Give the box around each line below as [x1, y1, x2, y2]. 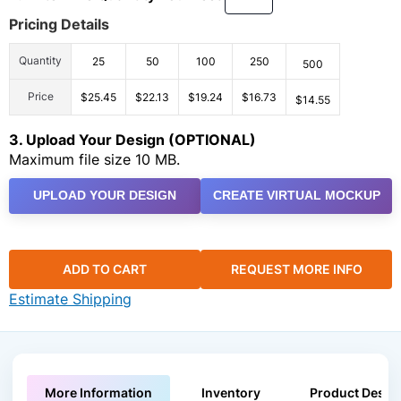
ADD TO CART [63, 261, 147, 277]
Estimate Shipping [9, 290, 132, 309]
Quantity [19, 54, 62, 67]
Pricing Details [9, 15, 109, 33]
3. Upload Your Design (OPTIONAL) [9, 130, 256, 149]
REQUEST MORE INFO [230, 261, 363, 277]
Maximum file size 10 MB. [9, 149, 180, 168]
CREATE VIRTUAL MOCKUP [212, 188, 380, 203]
